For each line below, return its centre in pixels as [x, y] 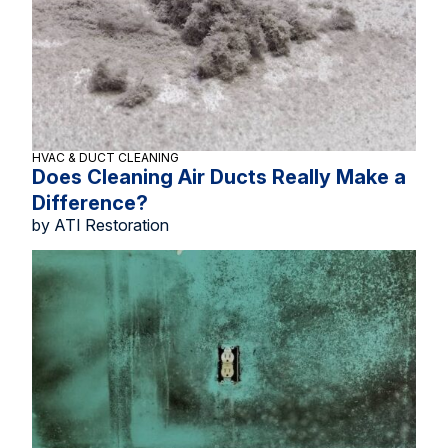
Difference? [90, 203]
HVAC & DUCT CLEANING [105, 157]
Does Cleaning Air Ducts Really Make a [219, 177]
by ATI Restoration [100, 225]
